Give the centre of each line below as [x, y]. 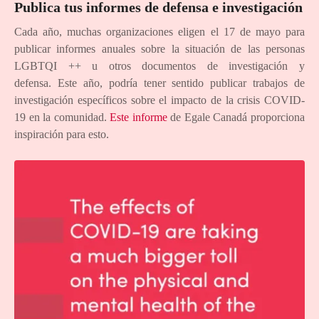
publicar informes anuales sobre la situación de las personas [159, 49]
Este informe [138, 117]
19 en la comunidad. [62, 117]
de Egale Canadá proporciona [236, 117]
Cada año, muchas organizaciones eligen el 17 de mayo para [159, 32]
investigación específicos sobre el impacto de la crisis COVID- [159, 100]
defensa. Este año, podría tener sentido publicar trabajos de [159, 83]
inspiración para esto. [62, 135]
